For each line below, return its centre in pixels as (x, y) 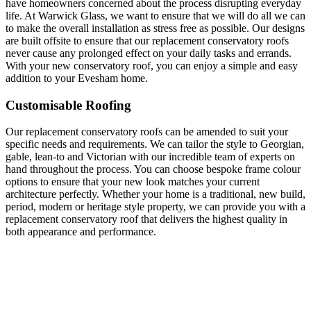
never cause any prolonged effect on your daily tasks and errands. (149, 53)
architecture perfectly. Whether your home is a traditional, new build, (155, 194)
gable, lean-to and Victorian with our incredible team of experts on (150, 157)
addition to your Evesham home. (77, 78)
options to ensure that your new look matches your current (133, 182)
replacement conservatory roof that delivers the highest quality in (146, 219)
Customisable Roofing (68, 105)
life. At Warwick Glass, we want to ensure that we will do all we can (155, 15)
